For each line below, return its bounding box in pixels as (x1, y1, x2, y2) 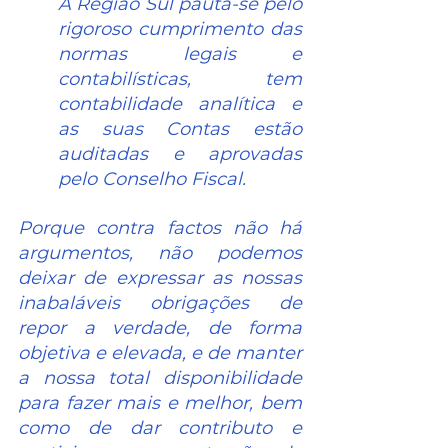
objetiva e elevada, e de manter (18, 342, 302, 365)
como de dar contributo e (18, 417, 302, 440)
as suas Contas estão (58, 118, 302, 141)
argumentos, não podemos (18, 242, 302, 265)
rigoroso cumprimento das (58, 18, 302, 41)
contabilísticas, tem (58, 68, 302, 91)
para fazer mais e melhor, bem (18, 392, 302, 415)
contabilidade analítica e (58, 93, 302, 116)
